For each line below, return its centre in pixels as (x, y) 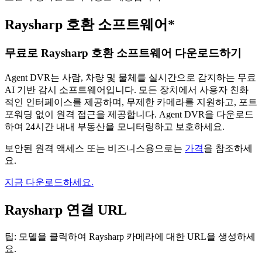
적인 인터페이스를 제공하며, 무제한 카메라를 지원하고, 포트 (131, 102)
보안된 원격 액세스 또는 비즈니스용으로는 (95, 148)
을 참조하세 (228, 148)
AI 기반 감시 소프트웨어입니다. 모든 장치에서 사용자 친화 (127, 89)
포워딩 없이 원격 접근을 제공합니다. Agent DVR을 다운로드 (129, 114)
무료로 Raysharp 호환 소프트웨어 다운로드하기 (123, 53)
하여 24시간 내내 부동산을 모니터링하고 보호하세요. (115, 126)
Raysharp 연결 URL (66, 210)
